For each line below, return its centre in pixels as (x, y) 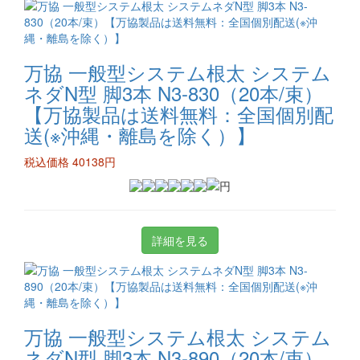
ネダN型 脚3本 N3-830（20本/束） (174, 93)
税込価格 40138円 (70, 162)
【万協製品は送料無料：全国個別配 (179, 114)
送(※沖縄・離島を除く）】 (140, 135)
